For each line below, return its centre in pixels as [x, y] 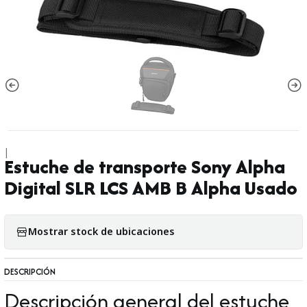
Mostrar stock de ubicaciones [101, 231]
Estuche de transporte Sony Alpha [145, 167]
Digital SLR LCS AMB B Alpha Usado [151, 188]
